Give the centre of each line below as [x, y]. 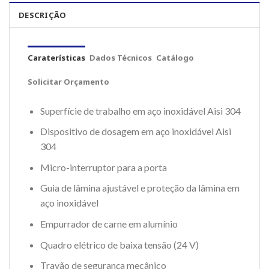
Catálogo [175, 57]
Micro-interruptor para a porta [103, 167]
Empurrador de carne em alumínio [109, 224]
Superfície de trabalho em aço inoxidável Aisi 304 [140, 110]
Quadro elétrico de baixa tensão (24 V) [119, 244]
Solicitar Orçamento [68, 81]
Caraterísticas [56, 57]
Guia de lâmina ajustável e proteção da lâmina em [140, 188]
